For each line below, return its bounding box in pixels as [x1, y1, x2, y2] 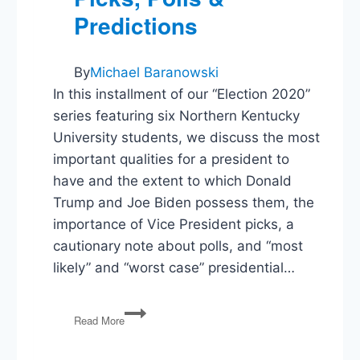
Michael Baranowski [90, 63, 219, 80]
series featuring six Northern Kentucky [53, 107, 301, 124]
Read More [74, 313, 125, 329]
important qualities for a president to [53, 150, 290, 167]
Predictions [74, 8, 198, 42]
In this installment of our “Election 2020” [53, 85, 311, 102]
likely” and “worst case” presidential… [53, 259, 296, 276]
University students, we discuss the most [53, 129, 321, 145]
